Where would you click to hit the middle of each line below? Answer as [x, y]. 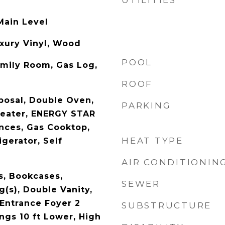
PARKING [146, 105]
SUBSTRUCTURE [166, 205]
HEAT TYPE [152, 141]
